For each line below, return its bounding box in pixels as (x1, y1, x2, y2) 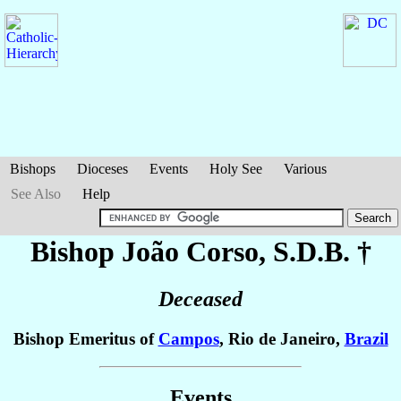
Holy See (209, 161, 262, 176)
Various (284, 161, 327, 176)
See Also (11, 186, 61, 201)
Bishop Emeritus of (13, 329, 158, 349)
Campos (158, 329, 219, 349)
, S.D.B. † (258, 235, 371, 268)
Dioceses (77, 161, 128, 176)
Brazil (344, 329, 388, 349)
